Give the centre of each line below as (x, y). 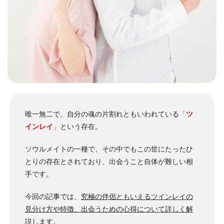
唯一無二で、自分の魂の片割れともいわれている (102, 114)
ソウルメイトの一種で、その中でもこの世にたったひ (109, 149)
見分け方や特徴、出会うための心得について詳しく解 (109, 209)
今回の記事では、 (53, 197)
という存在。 (81, 127)
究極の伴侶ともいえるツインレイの (137, 197)
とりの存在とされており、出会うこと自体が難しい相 (109, 162)
